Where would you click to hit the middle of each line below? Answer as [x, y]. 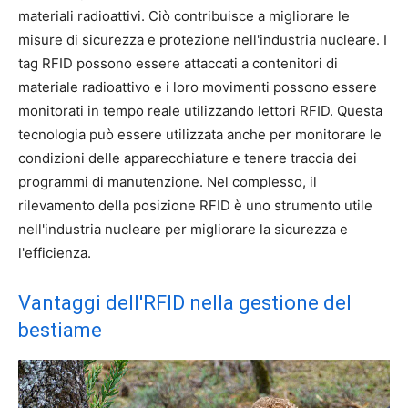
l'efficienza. [55, 252]
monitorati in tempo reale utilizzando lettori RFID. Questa [200, 110]
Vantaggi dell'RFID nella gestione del [185, 302]
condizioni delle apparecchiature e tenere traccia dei [188, 158]
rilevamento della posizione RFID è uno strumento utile [195, 205]
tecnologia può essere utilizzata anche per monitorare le [200, 134]
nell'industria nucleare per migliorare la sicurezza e [183, 229]
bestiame [60, 330]
